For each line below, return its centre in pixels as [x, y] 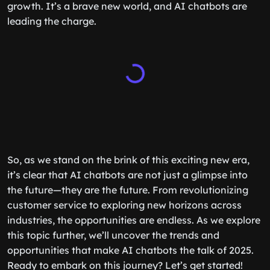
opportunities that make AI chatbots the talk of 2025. [130, 250]
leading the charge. [52, 21]
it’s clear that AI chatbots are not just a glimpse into [127, 175]
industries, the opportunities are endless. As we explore [134, 220]
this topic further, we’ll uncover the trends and [113, 235]
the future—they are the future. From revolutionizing [128, 190]
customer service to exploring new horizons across [124, 205]
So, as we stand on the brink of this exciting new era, [128, 160]
